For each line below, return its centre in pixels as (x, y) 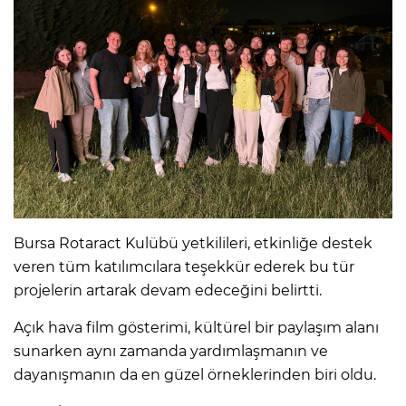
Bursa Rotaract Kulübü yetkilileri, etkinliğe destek (193, 243)
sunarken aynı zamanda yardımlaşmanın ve (171, 351)
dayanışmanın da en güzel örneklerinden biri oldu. (195, 374)
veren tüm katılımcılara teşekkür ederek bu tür (184, 266)
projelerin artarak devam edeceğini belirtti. (168, 290)
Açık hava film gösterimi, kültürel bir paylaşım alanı (196, 327)
